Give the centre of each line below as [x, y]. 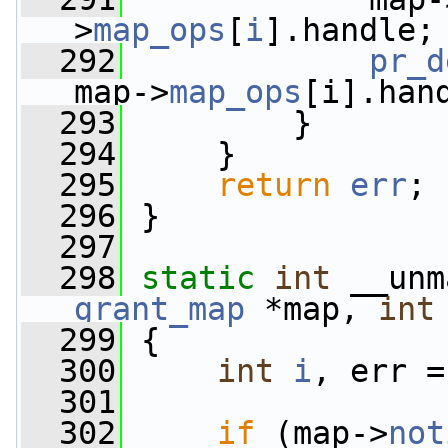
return [274, 185]
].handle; [349, 30]
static [198, 278]
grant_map [159, 309]
